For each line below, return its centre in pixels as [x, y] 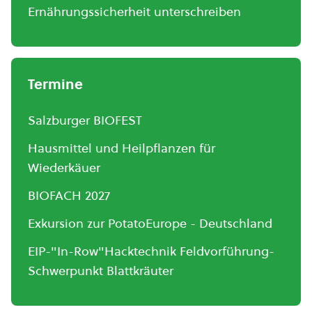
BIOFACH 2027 [69, 195]
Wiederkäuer [64, 167]
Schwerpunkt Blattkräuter [101, 271]
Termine [55, 84]
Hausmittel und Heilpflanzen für [122, 148]
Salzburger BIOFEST [85, 120]
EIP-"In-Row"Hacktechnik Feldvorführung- [151, 251]
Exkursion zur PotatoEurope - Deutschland [150, 223]
